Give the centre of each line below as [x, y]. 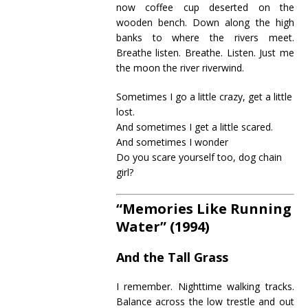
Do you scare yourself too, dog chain [199, 157]
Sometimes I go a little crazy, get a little [204, 97]
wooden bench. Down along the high [205, 22]
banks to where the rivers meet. [205, 37]
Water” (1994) [163, 227]
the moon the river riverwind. [180, 68]
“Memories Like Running [203, 209]
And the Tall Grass [172, 257]
